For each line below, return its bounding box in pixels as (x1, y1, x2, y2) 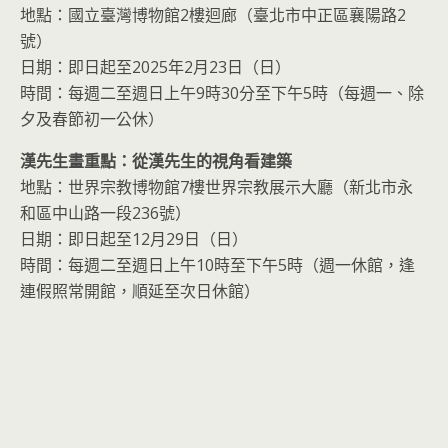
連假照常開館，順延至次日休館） (20, 279, 260, 302)
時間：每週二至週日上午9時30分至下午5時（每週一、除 (20, 81, 424, 104)
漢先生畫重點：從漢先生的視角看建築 (20, 149, 292, 172)
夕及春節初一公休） (20, 107, 164, 130)
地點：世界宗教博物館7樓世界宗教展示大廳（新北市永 (20, 175, 413, 198)
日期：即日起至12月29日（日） (20, 227, 248, 250)
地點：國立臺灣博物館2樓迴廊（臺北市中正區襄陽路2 (20, 3, 406, 26)
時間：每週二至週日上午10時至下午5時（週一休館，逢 (20, 253, 415, 276)
